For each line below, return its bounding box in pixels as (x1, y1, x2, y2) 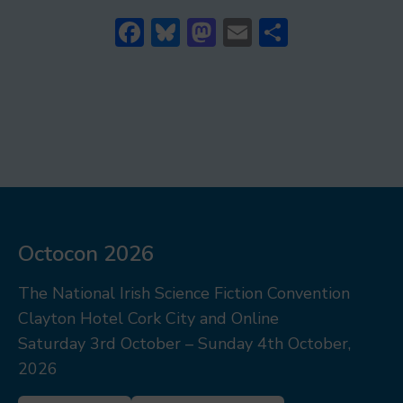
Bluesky (180, 12, 280, 51)
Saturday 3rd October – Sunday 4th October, (18, 332, 351, 354)
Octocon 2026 (18, 238, 154, 268)
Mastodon (216, 12, 345, 51)
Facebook (144, 12, 263, 51)
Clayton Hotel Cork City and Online (18, 307, 279, 329)
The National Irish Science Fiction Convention (18, 282, 350, 304)
